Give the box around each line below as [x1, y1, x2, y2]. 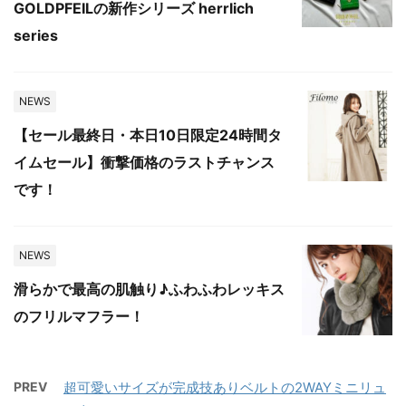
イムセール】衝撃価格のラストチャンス [14, 153, 275, 171]
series [14, 26, 58, 44]
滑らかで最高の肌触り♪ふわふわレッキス [14, 280, 285, 298]
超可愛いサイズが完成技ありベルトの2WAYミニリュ [63, 379, 386, 396]
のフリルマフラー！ [14, 307, 144, 325]
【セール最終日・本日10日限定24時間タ [14, 126, 282, 144]
